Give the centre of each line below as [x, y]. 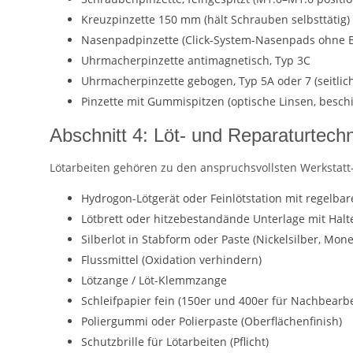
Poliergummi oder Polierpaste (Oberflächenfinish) [212, 321]
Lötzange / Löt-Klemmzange [154, 281]
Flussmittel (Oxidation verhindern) [171, 260]
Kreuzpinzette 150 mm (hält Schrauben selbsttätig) [216, 20]
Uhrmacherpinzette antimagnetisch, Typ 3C [196, 61]
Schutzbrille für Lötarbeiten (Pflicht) [175, 342]
